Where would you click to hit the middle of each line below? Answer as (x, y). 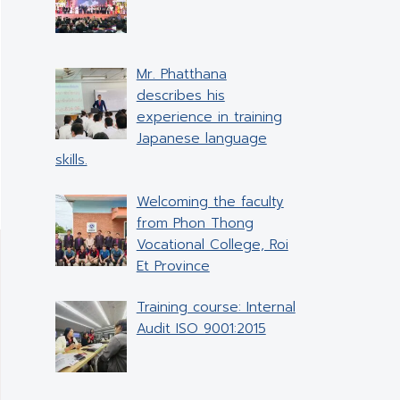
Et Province (173, 266)
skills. (71, 160)
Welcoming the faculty (210, 201)
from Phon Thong (195, 223)
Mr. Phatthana (181, 75)
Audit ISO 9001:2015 (201, 329)
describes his (180, 96)
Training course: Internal (216, 308)
